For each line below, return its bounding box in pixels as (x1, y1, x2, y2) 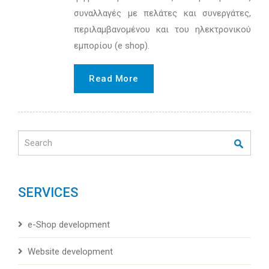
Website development (28, 246, 113, 258)
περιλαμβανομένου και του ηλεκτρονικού (74, 24, 251, 35)
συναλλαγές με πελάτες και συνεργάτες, (74, 8, 251, 19)
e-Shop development (28, 219, 110, 231)
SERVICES (18, 185, 78, 201)
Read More (89, 73, 139, 85)
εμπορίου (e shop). (74, 40, 150, 52)
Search (17, 131, 45, 142)
